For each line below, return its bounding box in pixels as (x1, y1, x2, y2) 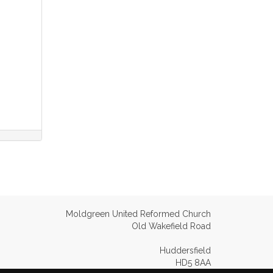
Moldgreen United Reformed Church (66, 209, 211, 219)
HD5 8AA (175, 258, 211, 268)
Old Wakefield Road (132, 221, 211, 231)
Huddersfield (160, 246, 211, 255)
